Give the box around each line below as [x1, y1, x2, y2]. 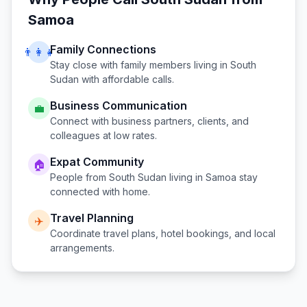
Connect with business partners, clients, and [50, 115, 249, 127]
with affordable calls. [79, 73, 174, 85]
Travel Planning [50, 211, 134, 225]
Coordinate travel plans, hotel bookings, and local [50, 228, 275, 239]
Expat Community [50, 155, 144, 169]
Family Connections [50, 42, 156, 56]
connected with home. [50, 186, 150, 197]
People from [50, 171, 109, 183]
